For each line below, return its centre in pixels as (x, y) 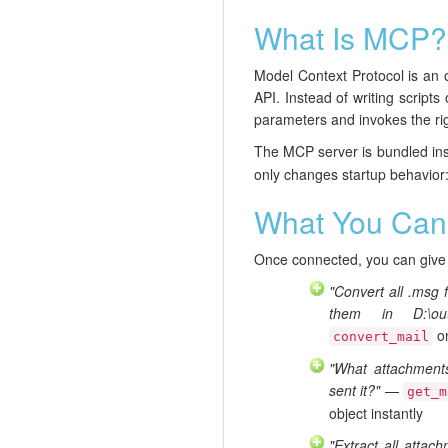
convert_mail (381, 337)
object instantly (376, 413)
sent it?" (355, 390)
